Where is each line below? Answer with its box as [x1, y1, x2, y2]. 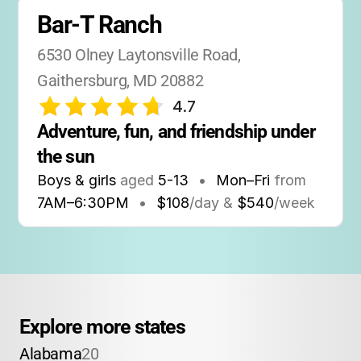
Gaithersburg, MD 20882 [37, 71, 204, 90]
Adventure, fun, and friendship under [37, 121, 315, 142]
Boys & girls [37, 172, 116, 189]
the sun [37, 146, 94, 167]
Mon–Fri [216, 172, 270, 189]
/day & [189, 194, 233, 211]
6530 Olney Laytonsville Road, [37, 45, 241, 64]
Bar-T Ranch [37, 10, 162, 39]
